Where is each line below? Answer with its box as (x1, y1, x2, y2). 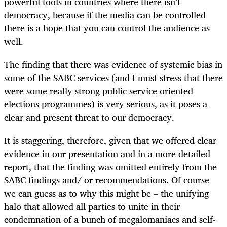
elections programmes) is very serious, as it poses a (4, 96, 207, 111)
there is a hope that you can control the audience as (4, 20, 210, 35)
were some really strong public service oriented (4, 83, 193, 98)
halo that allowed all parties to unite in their (4, 198, 180, 214)
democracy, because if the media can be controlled (4, 7, 206, 22)
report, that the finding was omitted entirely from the (4, 159, 217, 174)
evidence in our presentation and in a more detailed (4, 145, 210, 161)
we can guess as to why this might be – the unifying (4, 185, 209, 201)
